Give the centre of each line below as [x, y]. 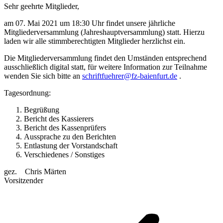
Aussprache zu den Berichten [70, 137]
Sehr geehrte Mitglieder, [42, 6]
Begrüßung [42, 110]
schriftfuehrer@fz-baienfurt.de [130, 76]
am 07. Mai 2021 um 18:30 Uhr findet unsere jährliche [90, 23]
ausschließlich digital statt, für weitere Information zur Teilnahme [106, 67]
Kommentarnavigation [62, 199]
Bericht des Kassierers [59, 119]
